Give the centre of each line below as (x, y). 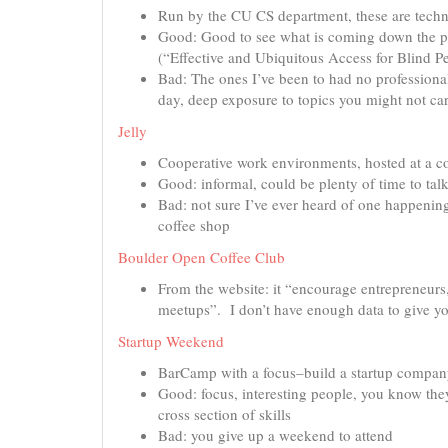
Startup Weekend (171, 340)
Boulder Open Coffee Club (201, 256)
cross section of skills (224, 414)
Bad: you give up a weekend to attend (275, 435)
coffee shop (194, 225)
